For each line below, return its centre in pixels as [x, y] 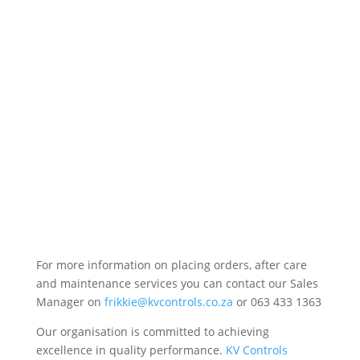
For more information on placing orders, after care [171, 265]
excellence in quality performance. [131, 350]
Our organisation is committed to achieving [152, 332]
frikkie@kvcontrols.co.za [168, 302]
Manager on [70, 302]
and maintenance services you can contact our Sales [177, 284]
